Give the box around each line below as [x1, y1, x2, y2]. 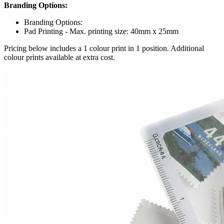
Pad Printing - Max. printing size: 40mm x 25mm [24, 26, 178, 35]
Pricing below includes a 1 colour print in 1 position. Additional [4, 43, 204, 52]
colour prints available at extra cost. [4, 52, 115, 61]
